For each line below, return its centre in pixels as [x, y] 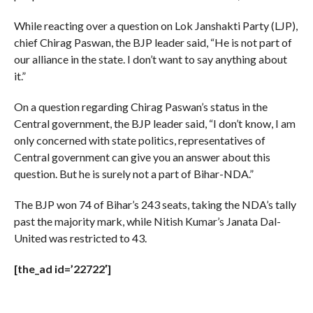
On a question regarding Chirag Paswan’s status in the [140, 107]
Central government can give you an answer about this [142, 157]
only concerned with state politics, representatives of [139, 140]
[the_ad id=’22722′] [62, 269]
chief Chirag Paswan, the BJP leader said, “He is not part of [153, 43]
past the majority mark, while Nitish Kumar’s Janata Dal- [147, 221]
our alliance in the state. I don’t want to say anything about [150, 59]
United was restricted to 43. [80, 238]
